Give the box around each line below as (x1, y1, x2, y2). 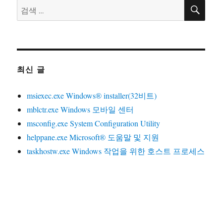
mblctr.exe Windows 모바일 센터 (27, 104, 134, 114)
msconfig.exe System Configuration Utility (27, 117, 161, 128)
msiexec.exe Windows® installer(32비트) (27, 90, 157, 101)
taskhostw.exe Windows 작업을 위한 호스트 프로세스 (27, 145, 205, 156)
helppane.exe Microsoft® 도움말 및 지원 (27, 131, 160, 142)
